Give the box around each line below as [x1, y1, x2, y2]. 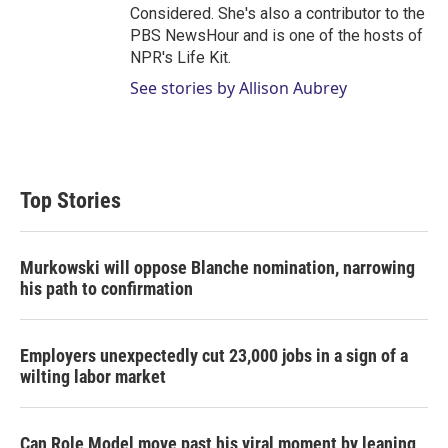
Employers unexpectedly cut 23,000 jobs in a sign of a [20, 345, 408, 366]
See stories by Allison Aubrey [130, 77, 347, 99]
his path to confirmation [20, 278, 193, 299]
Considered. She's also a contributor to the [130, 4, 425, 23]
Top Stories [20, 188, 121, 213]
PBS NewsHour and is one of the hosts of [130, 26, 423, 45]
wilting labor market [20, 366, 166, 387]
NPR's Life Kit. [130, 48, 231, 67]
